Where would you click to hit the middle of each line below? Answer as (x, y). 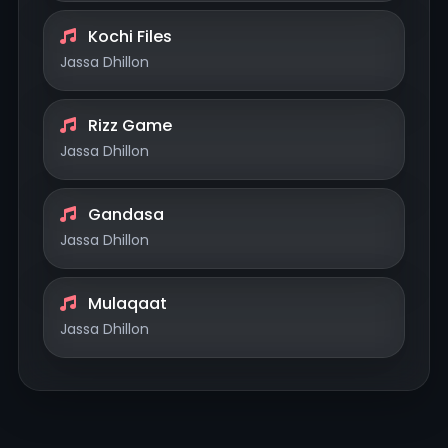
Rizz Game (128, 126)
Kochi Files (128, 37)
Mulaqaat (125, 304)
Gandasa (124, 215)
